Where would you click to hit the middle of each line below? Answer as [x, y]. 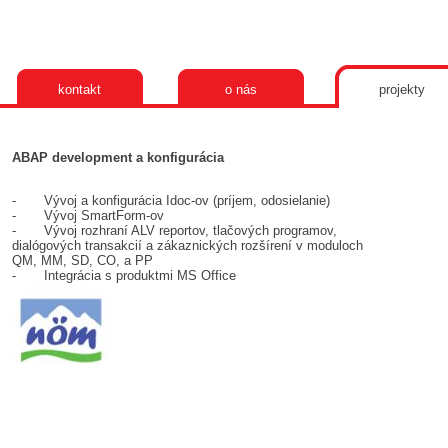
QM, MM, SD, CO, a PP [82, 260]
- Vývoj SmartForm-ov [88, 215]
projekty [401, 89]
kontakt [79, 89]
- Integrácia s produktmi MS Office [124, 275]
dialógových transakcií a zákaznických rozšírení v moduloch [187, 245]
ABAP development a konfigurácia [118, 157]
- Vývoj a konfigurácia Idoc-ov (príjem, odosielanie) [171, 200]
